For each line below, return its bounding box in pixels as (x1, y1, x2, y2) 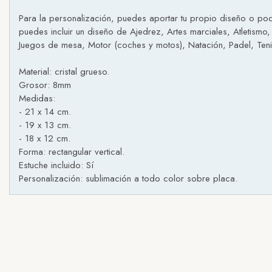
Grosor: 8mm (19, 78, 71, 92)
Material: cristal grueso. (19, 65, 109, 78)
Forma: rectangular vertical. (19, 145, 124, 158)
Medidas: (19, 92, 55, 105)
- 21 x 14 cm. (19, 105, 71, 118)
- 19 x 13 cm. (19, 118, 71, 132)
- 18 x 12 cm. (19, 132, 70, 145)
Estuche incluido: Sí (19, 158, 93, 172)
